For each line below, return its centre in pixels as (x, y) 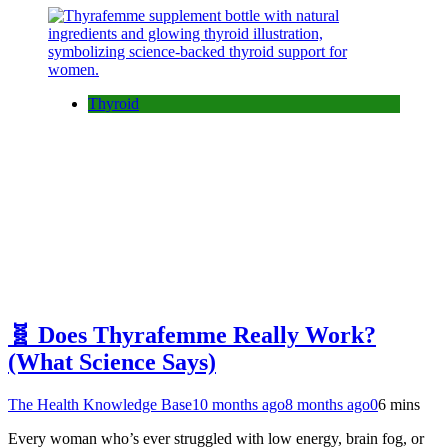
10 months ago (238, 405)
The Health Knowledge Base (100, 405)
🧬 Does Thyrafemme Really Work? (192, 335)
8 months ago (327, 405)
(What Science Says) (112, 362)
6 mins (399, 405)
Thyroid (113, 104)
